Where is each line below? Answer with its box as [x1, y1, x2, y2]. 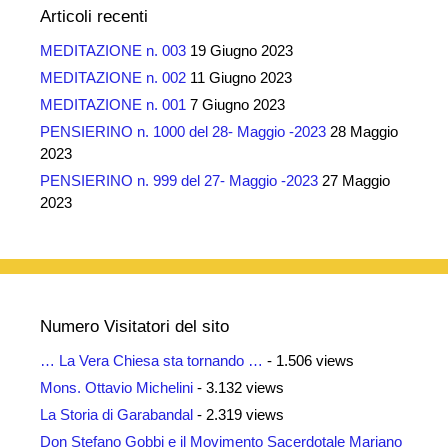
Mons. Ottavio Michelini [40, 379, 193, 397]
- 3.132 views [193, 379, 284, 397]
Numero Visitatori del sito [40, 317, 229, 337]
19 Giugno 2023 [190, 42, 293, 60]
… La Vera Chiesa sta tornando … [40, 352, 263, 370]
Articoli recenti [40, 7, 148, 27]
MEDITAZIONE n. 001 [40, 96, 186, 114]
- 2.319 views [193, 406, 284, 424]
